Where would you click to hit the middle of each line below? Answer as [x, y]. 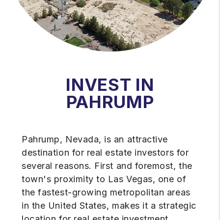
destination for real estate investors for [105, 153]
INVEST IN [110, 85]
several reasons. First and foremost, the [107, 166]
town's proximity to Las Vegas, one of [104, 179]
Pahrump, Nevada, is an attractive [95, 139]
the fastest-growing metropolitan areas [106, 192]
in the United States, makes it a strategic [109, 206]
